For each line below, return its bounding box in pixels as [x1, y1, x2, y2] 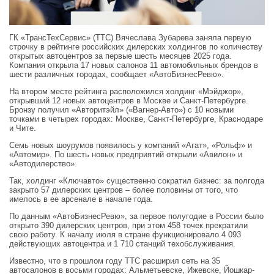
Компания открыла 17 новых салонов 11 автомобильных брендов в [9, 61, 258, 70]
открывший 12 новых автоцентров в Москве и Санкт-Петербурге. [9, 96, 248, 106]
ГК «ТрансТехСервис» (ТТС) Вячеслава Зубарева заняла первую [9, 33, 251, 43]
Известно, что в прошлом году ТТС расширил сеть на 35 [9, 256, 220, 266]
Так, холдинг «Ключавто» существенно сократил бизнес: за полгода [9, 176, 264, 186]
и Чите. [9, 124, 36, 133]
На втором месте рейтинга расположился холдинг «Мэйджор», [9, 87, 243, 97]
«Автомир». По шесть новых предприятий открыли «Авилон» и [9, 150, 242, 160]
